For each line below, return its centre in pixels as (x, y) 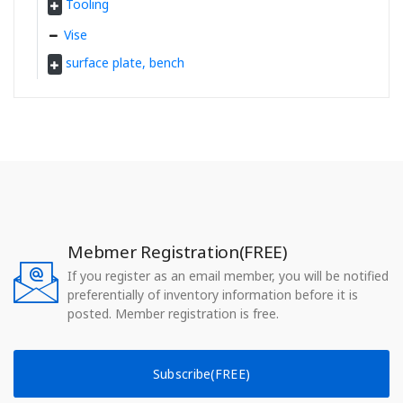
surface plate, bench (125, 63)
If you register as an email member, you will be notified (228, 276)
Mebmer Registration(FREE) (177, 252)
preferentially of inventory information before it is (213, 295)
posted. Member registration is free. (174, 314)
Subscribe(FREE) (201, 374)
